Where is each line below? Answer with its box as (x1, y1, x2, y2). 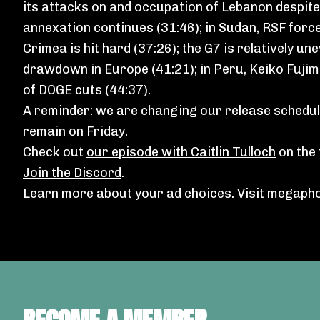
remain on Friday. (23, 124, 131, 139)
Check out (23, 144, 86, 160)
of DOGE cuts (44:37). (23, 82, 151, 98)
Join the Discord (23, 165, 121, 181)
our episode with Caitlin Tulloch (86, 144, 276, 160)
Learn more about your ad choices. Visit (23, 186, 267, 201)
